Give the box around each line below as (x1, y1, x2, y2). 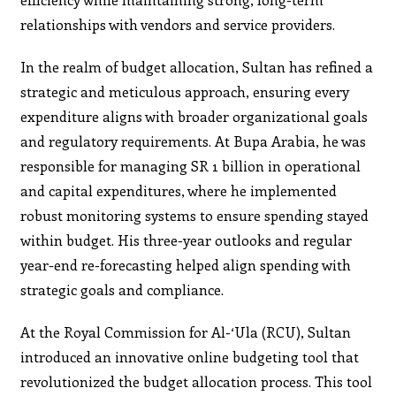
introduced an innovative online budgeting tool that (20, 346, 360, 366)
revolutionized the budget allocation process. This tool (20, 371, 373, 391)
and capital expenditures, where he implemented (20, 180, 338, 200)
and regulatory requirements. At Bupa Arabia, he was (20, 131, 367, 150)
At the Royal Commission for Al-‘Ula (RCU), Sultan (20, 322, 352, 341)
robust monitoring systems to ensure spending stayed (20, 205, 369, 225)
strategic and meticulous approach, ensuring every (20, 81, 350, 101)
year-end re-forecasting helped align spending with (20, 255, 352, 274)
